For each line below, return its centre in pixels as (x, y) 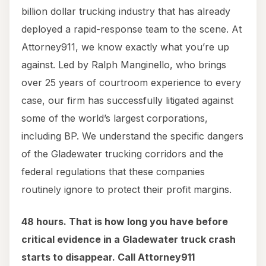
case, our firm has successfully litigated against (127, 101)
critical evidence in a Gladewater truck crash (129, 240)
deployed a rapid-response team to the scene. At (132, 29)
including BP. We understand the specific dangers (132, 136)
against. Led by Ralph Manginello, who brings (124, 65)
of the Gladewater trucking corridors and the (122, 154)
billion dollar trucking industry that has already (126, 12)
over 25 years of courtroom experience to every (131, 83)
